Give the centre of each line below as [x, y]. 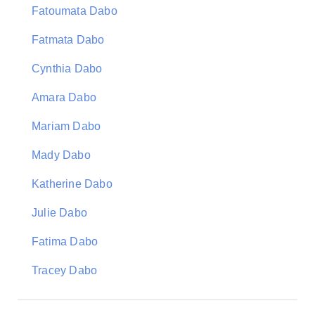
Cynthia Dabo [67, 69]
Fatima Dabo [65, 242]
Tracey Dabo [65, 270]
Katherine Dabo [72, 184]
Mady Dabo [61, 155]
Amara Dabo [64, 97]
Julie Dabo [59, 213]
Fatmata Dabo [68, 40]
